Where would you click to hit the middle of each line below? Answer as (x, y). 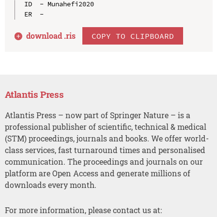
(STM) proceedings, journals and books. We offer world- (107, 138)
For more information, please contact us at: (83, 210)
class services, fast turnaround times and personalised (105, 150)
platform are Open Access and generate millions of (97, 173)
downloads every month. (50, 185)
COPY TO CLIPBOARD (133, 36)
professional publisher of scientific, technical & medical (105, 126)
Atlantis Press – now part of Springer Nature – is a (97, 115)
